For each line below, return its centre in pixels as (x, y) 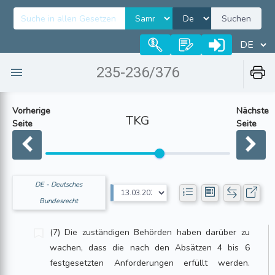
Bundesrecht (59, 201)
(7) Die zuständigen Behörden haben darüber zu (150, 232)
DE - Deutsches (59, 184)
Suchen (236, 18)
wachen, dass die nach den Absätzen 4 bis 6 (150, 248)
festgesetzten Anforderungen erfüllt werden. (150, 263)
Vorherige (31, 111)
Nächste (252, 111)
